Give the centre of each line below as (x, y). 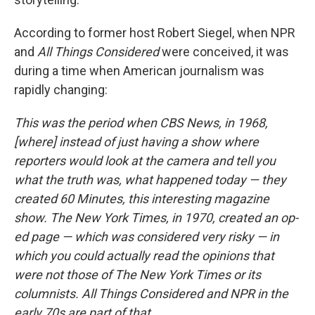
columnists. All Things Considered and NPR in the (151, 294)
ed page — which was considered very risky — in (147, 237)
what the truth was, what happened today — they (150, 180)
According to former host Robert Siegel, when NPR (155, 33)
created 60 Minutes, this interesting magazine (142, 199)
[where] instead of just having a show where (136, 142)
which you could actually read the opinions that (144, 256)
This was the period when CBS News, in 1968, (141, 123)
